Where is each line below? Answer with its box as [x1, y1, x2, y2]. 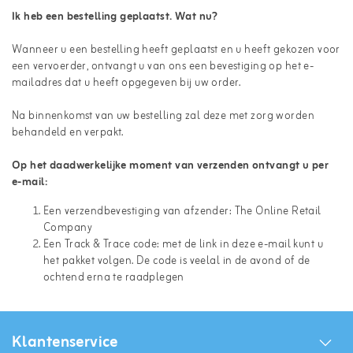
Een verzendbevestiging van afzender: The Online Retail [43, 203, 321, 221]
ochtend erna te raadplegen [43, 269, 184, 287]
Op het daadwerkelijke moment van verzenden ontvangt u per [12, 157, 329, 175]
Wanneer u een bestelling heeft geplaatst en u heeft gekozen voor [12, 41, 340, 59]
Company [43, 219, 92, 237]
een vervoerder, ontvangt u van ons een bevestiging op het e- [12, 58, 314, 76]
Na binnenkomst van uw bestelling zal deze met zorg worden [12, 107, 314, 125]
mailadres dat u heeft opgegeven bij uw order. [12, 74, 241, 92]
